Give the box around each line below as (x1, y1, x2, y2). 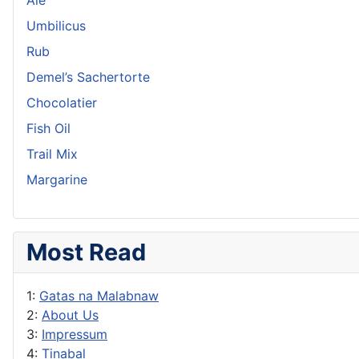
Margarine (26, 171, 87, 188)
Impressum (42, 325, 107, 342)
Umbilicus (26, 17, 86, 34)
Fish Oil (26, 119, 71, 136)
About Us (42, 306, 99, 323)
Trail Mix (26, 145, 78, 162)
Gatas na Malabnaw (39, 287, 159, 304)
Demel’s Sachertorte (26, 68, 150, 85)
